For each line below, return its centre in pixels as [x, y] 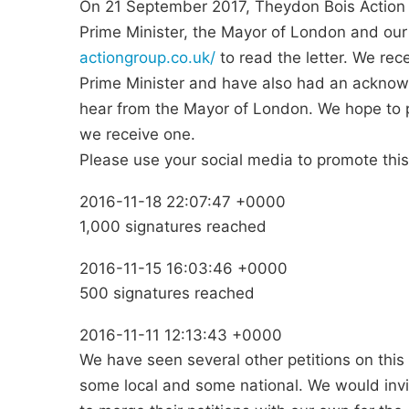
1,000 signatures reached [173, 226]
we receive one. [137, 134]
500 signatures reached [167, 293]
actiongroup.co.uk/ [147, 58]
